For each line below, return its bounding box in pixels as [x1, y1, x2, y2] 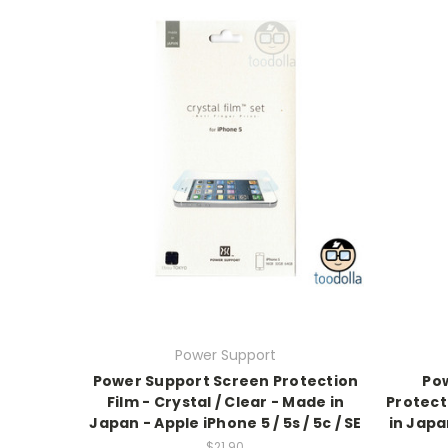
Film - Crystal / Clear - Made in [106, 391, 344, 412]
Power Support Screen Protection [92, 370, 359, 391]
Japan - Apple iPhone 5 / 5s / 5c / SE [89, 412, 362, 433]
